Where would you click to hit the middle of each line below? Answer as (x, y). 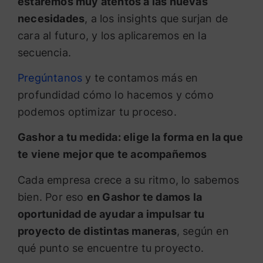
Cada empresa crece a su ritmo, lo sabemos (129, 180)
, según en (203, 231)
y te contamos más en (140, 78)
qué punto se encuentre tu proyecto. (111, 248)
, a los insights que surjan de (156, 18)
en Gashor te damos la (144, 197)
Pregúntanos (50, 78)
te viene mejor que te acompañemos (112, 154)
